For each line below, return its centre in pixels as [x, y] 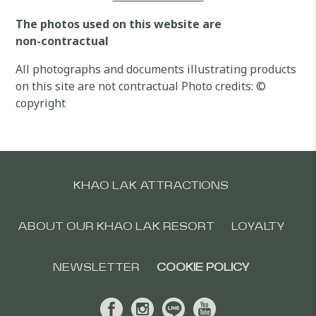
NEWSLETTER [96, 267]
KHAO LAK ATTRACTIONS [151, 186]
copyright [41, 103]
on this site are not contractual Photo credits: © [141, 86]
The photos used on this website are [119, 24]
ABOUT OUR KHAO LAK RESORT [116, 226]
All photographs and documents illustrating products [156, 69]
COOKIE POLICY [203, 267]
